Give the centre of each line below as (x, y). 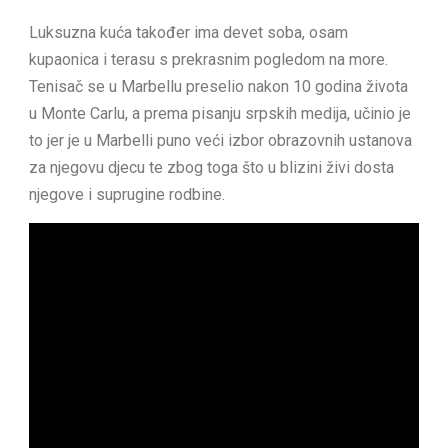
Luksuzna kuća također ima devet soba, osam (188, 32)
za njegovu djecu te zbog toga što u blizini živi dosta (211, 167)
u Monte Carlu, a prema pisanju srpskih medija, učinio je (220, 113)
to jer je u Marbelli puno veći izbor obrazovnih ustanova (220, 140)
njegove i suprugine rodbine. (127, 194)
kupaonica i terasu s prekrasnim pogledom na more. (208, 59)
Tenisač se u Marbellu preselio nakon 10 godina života (218, 86)
